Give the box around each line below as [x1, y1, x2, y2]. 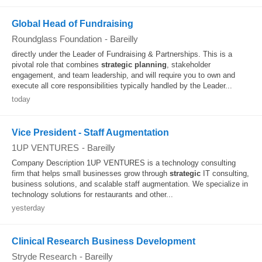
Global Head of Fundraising [12, 19, 133, 29]
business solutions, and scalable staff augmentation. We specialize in [12, 180, 248, 188]
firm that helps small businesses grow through [12, 169, 170, 178]
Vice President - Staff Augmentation [12, 127, 169, 137]
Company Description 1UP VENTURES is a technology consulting [12, 158, 236, 167]
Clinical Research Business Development [12, 236, 195, 246]
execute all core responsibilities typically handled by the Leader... [12, 81, 232, 90]
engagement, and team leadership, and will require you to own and [12, 71, 235, 80]
